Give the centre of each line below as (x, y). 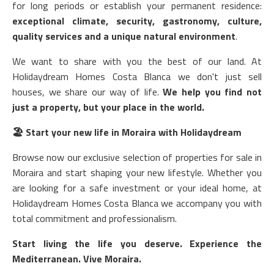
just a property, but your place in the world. (108, 107)
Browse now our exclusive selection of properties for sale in (137, 157)
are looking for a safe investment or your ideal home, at (137, 188)
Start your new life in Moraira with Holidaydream (132, 132)
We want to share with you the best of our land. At (137, 61)
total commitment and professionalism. (94, 218)
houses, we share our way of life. (88, 92)
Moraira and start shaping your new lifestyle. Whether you (137, 172)
